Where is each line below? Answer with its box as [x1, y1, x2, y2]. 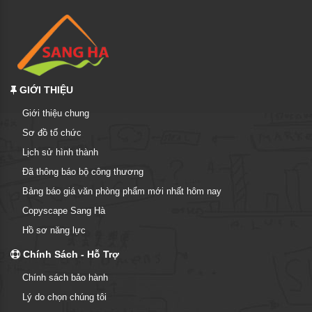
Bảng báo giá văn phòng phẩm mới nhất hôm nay [22, 186, 221, 197]
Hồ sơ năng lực [22, 225, 86, 236]
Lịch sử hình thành [22, 147, 98, 158]
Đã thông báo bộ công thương [22, 166, 143, 178]
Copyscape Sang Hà [22, 205, 105, 217]
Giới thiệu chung [22, 108, 89, 119]
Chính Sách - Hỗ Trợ [23, 249, 119, 260]
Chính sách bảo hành [22, 272, 108, 283]
